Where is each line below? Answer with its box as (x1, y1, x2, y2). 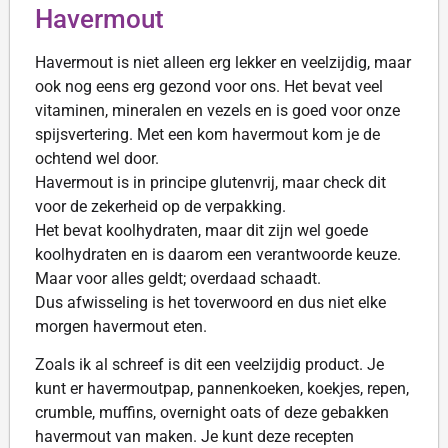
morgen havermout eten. (35, 316, 207, 336)
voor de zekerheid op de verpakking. (35, 196, 286, 216)
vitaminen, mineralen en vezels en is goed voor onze (35, 100, 400, 120)
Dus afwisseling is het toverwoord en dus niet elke (35, 292, 386, 312)
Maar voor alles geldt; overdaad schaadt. (35, 268, 321, 288)
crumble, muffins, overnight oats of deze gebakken (35, 403, 389, 422)
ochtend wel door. (35, 148, 159, 168)
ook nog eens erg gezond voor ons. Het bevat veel (35, 76, 383, 96)
